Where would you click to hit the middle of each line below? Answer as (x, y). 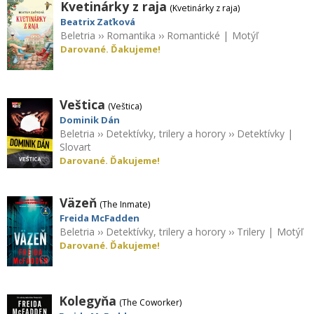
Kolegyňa (88, 300)
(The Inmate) (124, 204)
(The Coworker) (151, 302)
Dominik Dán (89, 120)
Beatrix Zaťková (97, 21)
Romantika (131, 35)
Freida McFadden (99, 218)
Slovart (75, 146)
